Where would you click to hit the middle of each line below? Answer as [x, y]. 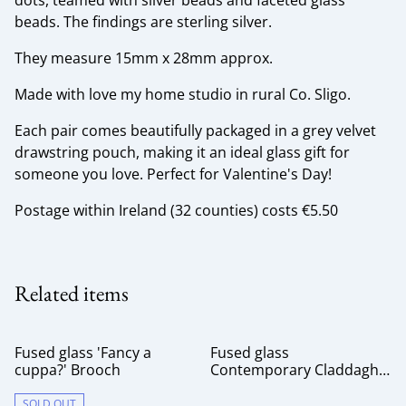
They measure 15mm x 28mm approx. [144, 58]
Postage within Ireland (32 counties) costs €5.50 [176, 210]
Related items [72, 293]
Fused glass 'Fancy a [83, 353]
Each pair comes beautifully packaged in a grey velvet [195, 130]
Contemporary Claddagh [295, 370]
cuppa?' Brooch [68, 370]
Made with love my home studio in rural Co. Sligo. [183, 94]
